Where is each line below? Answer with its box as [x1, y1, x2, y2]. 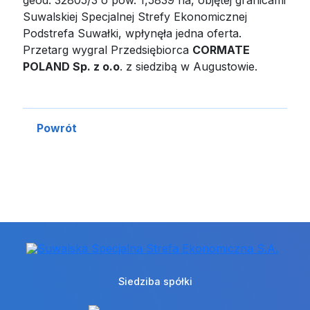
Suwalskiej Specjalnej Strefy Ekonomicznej [23, 9, 248, 24]
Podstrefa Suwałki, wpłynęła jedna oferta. [23, 26, 242, 40]
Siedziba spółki [118, 275, 192, 287]
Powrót [37, 120, 77, 135]
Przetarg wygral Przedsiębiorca [23, 42, 193, 57]
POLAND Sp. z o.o [23, 59, 120, 73]
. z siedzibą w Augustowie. [120, 59, 265, 73]
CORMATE [192, 42, 250, 57]
